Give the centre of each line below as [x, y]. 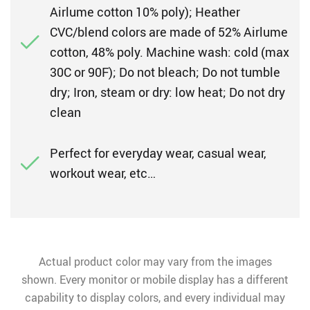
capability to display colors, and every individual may [155, 298]
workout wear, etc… [103, 173]
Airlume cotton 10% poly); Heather [145, 12]
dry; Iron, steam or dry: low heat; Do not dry [167, 92]
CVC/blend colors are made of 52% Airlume [169, 32]
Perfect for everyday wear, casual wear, [158, 153]
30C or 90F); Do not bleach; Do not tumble [165, 72]
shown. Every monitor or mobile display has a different [155, 280]
